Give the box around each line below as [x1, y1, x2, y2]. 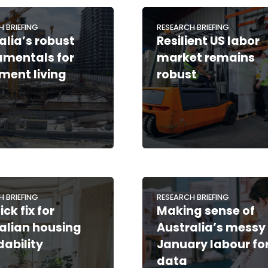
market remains [157, 49, 255, 66]
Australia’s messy [157, 219, 266, 236]
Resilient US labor [157, 32, 260, 49]
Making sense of [157, 202, 255, 219]
